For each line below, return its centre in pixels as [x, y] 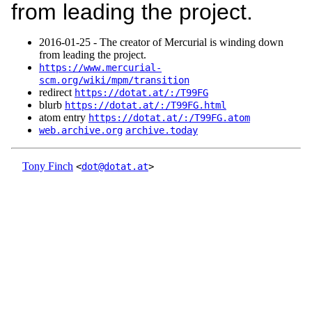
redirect [57, 93]
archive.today [162, 131]
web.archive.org [81, 131]
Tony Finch [48, 166]
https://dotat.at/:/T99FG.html [146, 106]
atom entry [64, 118]
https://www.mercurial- [100, 68]
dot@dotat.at [115, 167]
